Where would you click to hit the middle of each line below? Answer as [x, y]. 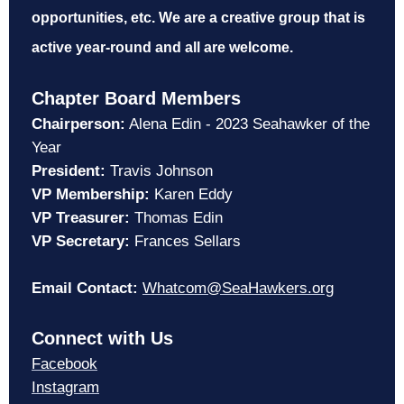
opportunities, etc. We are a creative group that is [198, 18]
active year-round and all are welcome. [162, 48]
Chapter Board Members [136, 99]
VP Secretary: [81, 242]
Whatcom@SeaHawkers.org [238, 289]
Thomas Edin [176, 218]
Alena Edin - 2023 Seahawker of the [248, 124]
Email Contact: [87, 289]
